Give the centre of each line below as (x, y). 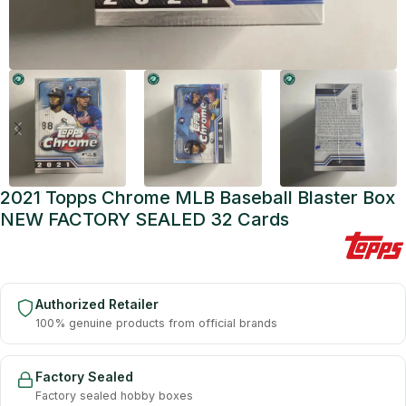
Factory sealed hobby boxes (114, 395)
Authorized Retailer (97, 304)
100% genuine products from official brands (156, 323)
